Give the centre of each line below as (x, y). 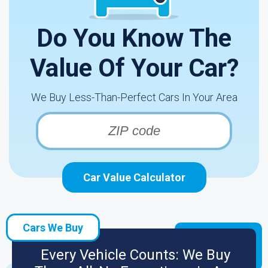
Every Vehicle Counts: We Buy (135, 255)
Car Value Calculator (134, 177)
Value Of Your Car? (134, 68)
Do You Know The (134, 38)
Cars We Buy (53, 228)
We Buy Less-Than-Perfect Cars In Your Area (134, 97)
